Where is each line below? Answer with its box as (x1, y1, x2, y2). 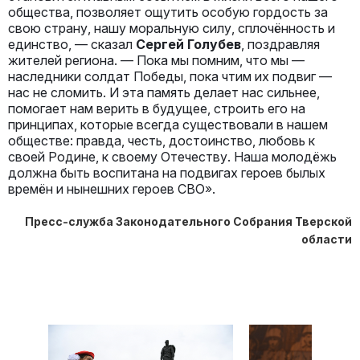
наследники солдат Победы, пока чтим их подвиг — (8, 67, 332, 84)
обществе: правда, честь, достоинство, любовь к (8, 132, 315, 149)
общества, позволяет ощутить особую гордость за (8, 3, 328, 20)
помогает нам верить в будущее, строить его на (8, 100, 305, 117)
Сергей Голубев (136, 35, 241, 52)
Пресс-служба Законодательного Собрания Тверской (25, 214, 352, 228)
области (301, 231, 352, 246)
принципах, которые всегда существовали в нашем (8, 116, 328, 133)
